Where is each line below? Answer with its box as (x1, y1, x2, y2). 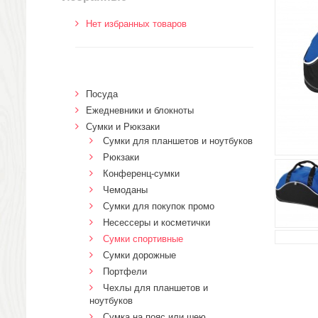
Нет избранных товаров (86, 18, 187, 29)
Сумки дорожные (103, 250, 176, 261)
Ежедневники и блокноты (86, 105, 194, 116)
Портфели (103, 266, 147, 277)
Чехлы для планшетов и (103, 283, 208, 293)
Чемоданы (103, 185, 148, 195)
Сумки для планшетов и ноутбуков (103, 136, 253, 146)
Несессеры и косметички (103, 217, 210, 228)
